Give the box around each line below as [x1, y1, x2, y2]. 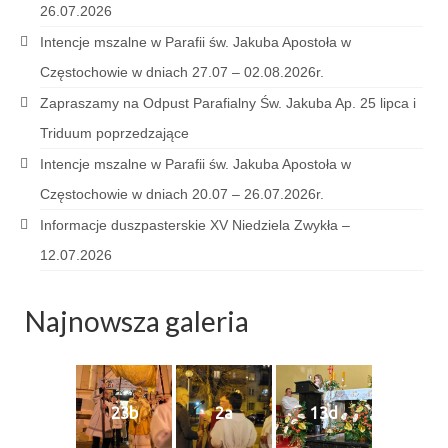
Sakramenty [50, 168, 132, 188]
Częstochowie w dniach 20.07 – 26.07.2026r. [40, 186, 324, 203]
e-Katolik [87, 4, 152, 24]
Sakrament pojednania [87, 332, 239, 352]
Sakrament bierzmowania [87, 291, 262, 311]
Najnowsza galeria [25, 304, 249, 339]
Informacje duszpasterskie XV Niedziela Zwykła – [40, 217, 350, 234]
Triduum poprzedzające [40, 125, 189, 142]
